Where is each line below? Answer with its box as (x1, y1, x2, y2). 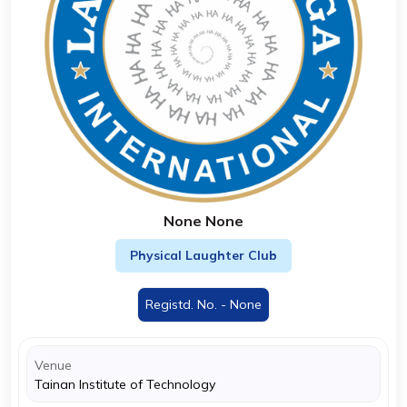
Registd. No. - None (145, 296, 262, 313)
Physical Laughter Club (130, 247, 277, 263)
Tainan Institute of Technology (35, 376, 215, 392)
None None (164, 212, 243, 230)
